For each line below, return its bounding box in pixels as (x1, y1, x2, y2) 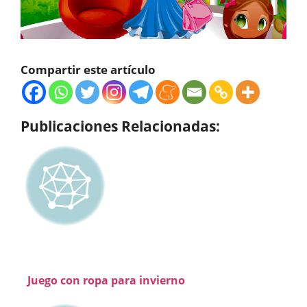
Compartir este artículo (21, 61, 156, 77)
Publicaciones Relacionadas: (21, 115, 220, 136)
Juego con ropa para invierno (27, 272, 185, 288)
